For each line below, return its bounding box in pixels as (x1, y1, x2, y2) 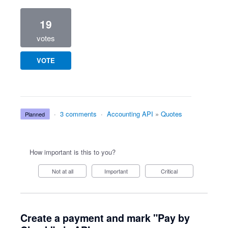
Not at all (55, 167, 73, 175)
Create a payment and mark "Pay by (20, 211, 190, 225)
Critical (165, 167, 178, 175)
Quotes (160, 109, 182, 119)
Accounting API (106, 109, 153, 119)
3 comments (60, 109, 97, 119)
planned (28, 110, 45, 118)
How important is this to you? (30, 147, 116, 157)
